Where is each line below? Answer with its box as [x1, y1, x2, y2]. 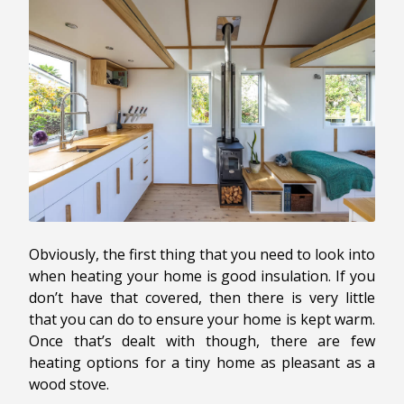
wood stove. [29, 374, 109, 395]
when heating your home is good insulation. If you [29, 266, 375, 287]
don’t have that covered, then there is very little [29, 288, 375, 308]
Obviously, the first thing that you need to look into [29, 244, 375, 265]
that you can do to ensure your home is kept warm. [29, 309, 375, 330]
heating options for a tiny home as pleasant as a [29, 353, 375, 373]
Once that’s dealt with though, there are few [29, 331, 375, 352]
